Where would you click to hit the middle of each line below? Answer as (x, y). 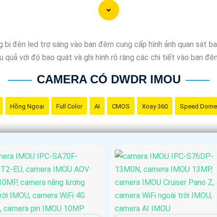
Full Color (69, 106)
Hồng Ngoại (27, 106)
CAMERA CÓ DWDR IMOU (108, 79)
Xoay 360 (155, 106)
